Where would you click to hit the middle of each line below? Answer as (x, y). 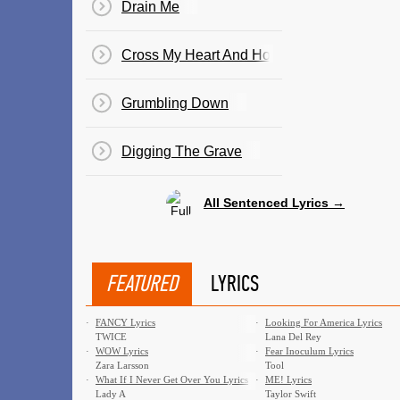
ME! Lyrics (288, 379)
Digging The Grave (182, 151)
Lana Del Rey (293, 337)
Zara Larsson (122, 365)
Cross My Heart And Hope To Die (226, 55)
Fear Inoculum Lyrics (309, 351)
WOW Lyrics (122, 351)
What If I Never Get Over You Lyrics (172, 379)
